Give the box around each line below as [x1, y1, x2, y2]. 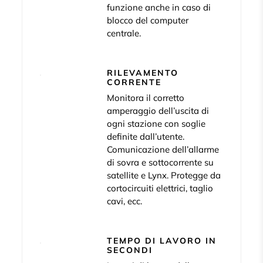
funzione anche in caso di [107, 2, 211, 14]
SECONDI [107, 245, 153, 256]
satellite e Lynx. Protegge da [107, 170, 221, 181]
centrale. [107, 28, 141, 39]
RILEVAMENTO [107, 68, 179, 79]
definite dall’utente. [107, 131, 185, 143]
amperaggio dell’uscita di [107, 105, 210, 117]
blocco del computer [107, 15, 189, 26]
